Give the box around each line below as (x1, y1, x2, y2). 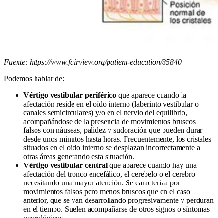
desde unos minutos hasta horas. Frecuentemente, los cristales (23, 134, 211, 143)
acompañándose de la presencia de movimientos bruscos (23, 117, 196, 126)
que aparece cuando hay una (108, 161, 197, 169)
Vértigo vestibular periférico (23, 91, 116, 99)
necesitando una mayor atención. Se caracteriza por (23, 178, 180, 187)
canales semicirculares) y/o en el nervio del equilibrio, (23, 108, 187, 117)
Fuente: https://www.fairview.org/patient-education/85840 (4, 57, 182, 66)
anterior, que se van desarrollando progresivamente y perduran (23, 196, 214, 204)
